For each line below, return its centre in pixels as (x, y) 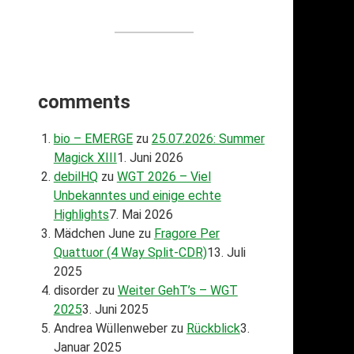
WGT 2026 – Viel (164, 176)
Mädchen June (94, 233)
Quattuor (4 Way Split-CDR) (130, 252)
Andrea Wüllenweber (110, 328)
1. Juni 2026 (150, 157)
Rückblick (213, 328)
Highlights (81, 214)
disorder (76, 290)
